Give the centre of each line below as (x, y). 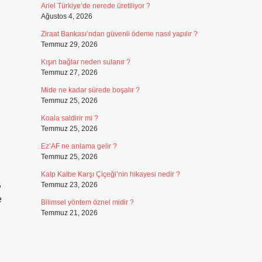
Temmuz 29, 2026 (69, 44)
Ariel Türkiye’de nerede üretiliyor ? (95, 6)
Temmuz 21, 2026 (69, 213)
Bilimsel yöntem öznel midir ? (87, 202)
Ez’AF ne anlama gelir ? (79, 146)
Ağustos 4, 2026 (66, 16)
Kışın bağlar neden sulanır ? (85, 62)
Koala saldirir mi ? (69, 118)
